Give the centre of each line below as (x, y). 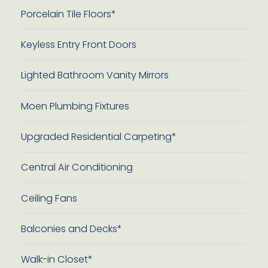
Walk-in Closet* (57, 260)
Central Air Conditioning (77, 167)
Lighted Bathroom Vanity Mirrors (95, 75)
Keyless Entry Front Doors (78, 44)
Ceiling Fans (49, 198)
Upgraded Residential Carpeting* (98, 137)
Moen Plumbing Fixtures (75, 106)
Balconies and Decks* (71, 229)
